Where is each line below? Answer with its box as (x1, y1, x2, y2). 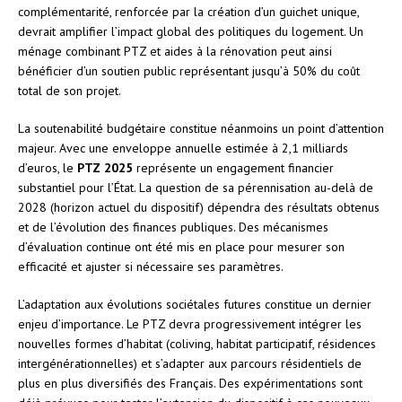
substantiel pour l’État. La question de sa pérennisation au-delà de (18, 179, 373, 196)
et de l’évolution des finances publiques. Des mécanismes (18, 218, 328, 235)
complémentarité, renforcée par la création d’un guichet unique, (18, 3, 359, 20)
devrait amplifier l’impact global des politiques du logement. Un (18, 22, 363, 39)
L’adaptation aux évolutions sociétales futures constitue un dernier (18, 295, 371, 312)
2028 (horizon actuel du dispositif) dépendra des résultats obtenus (18, 198, 380, 215)
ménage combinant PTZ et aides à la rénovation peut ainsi (18, 42, 332, 59)
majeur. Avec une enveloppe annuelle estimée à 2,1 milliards (18, 139, 348, 156)
